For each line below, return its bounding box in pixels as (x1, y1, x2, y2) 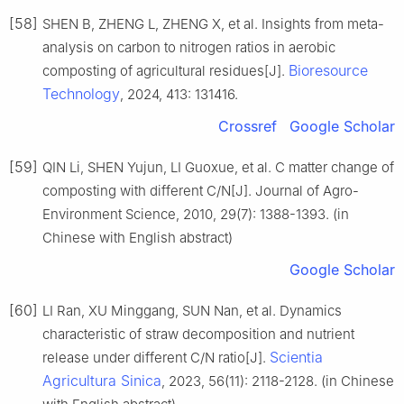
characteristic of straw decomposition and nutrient (42, 325, 354, 343)
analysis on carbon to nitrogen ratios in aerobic (42, 38, 335, 56)
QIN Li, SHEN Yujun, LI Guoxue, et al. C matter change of (42, 158, 394, 176)
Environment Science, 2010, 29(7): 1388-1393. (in (42, 205, 349, 223)
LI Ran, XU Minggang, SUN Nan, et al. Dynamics (42, 301, 342, 319)
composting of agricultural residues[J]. (42, 61, 289, 79)
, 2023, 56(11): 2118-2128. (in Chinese (161, 372, 394, 390)
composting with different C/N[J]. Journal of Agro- (42, 181, 359, 199)
